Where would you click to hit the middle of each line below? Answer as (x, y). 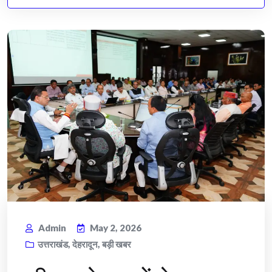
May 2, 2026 (116, 228)
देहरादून (85, 244)
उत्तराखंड (53, 244)
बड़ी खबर (117, 244)
